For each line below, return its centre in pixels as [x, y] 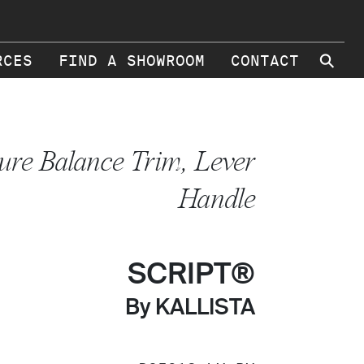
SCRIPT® [191, 275]
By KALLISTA [190, 308]
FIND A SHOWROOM [132, 61]
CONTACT [265, 61]
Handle [217, 199]
